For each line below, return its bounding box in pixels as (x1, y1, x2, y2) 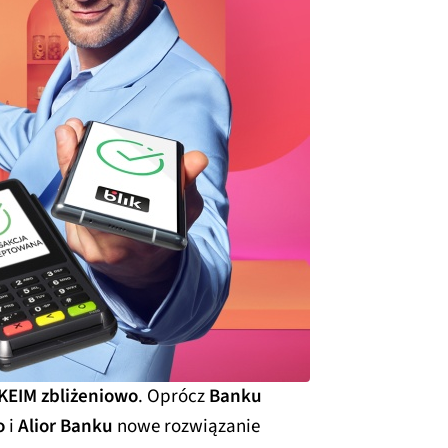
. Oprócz (138, 383, 209, 410)
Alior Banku (18, 413, 113, 440)
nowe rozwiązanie (113, 413, 260, 440)
